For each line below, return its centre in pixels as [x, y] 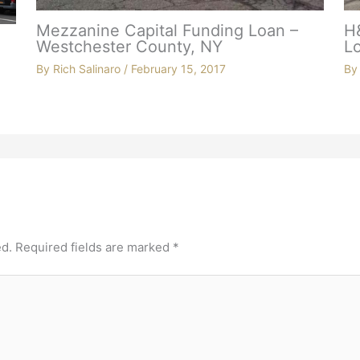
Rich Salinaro [88, 69]
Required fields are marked [94, 247]
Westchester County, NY [129, 47]
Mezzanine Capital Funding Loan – [167, 31]
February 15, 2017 [178, 69]
